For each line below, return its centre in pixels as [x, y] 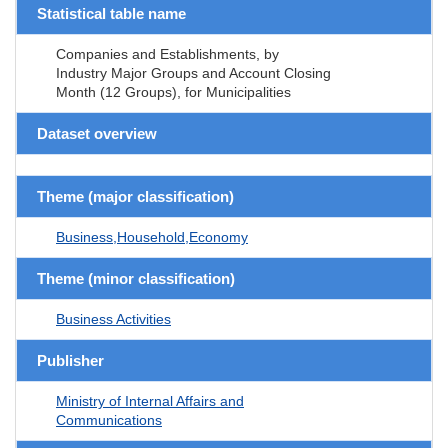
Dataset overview [97, 133]
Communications [109, 419]
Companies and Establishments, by [167, 53]
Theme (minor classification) [136, 278]
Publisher [70, 360]
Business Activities [113, 318]
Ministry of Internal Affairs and [150, 400]
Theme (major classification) [135, 196]
